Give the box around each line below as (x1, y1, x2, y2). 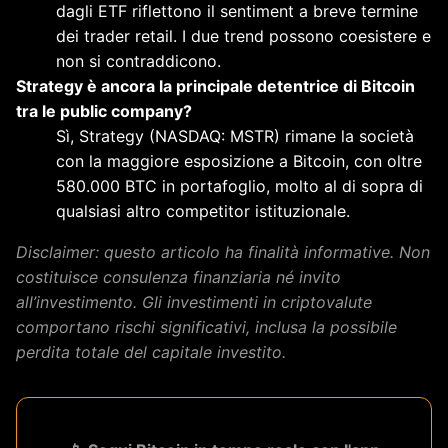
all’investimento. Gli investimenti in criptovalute (16, 291, 372, 312)
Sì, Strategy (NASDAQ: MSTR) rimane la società (56, 125, 414, 146)
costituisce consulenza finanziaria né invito (16, 266, 341, 287)
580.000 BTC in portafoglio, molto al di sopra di (56, 175, 423, 196)
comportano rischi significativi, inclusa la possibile (16, 316, 397, 337)
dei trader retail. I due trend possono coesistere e (56, 25, 431, 46)
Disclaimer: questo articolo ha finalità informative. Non (16, 241, 430, 262)
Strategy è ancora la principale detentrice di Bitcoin (16, 75, 415, 96)
